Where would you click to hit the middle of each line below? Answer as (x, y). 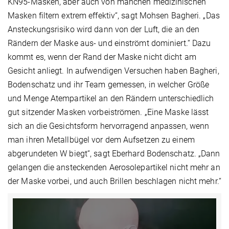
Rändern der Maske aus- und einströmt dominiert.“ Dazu (109, 43)
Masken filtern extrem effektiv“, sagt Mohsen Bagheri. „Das (114, 16)
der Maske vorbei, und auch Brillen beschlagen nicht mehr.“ (114, 181)
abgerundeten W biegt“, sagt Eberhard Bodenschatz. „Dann (114, 154)
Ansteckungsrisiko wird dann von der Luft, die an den (104, 30)
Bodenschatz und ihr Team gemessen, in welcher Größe (109, 85)
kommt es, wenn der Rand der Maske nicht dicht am (102, 57)
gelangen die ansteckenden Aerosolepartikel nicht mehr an (114, 168)
